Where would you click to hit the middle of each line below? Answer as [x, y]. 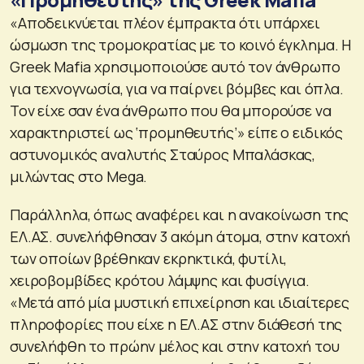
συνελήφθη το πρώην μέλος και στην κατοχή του [175, 346]
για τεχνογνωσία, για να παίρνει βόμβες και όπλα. [177, 88]
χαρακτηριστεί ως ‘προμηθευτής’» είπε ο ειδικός [177, 132]
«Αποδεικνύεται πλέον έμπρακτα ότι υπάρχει [165, 22]
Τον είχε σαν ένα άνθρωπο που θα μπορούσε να [171, 110]
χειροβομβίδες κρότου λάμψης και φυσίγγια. [160, 280]
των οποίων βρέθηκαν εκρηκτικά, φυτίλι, [149, 258]
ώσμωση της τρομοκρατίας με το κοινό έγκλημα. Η [181, 44]
